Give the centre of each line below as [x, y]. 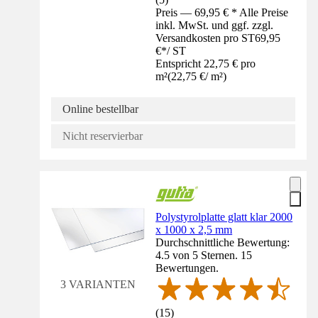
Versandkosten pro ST [205, 38]
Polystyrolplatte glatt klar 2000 [224, 217]
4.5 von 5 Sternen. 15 [204, 255]
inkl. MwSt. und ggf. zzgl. [215, 25]
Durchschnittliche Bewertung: [223, 242]
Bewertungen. [187, 268]
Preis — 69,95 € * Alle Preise [222, 12]
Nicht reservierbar [103, 136]
